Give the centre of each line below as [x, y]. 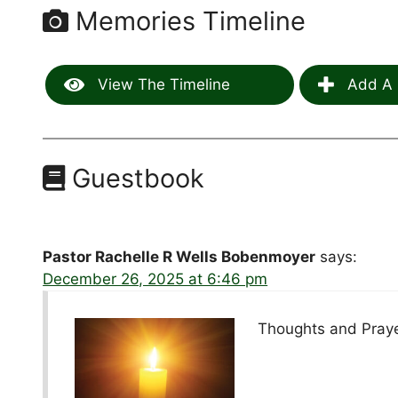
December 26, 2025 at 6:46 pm [155, 279]
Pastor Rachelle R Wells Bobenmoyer [179, 257]
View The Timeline [162, 85]
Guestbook [135, 179]
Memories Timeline [187, 21]
